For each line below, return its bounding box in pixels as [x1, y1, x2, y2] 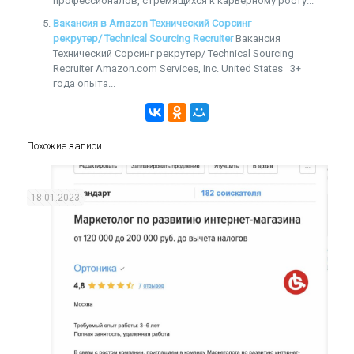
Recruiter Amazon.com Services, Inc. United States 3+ [53, 62, 302, 74]
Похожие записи [26, 140, 102, 152]
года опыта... [53, 77, 116, 89]
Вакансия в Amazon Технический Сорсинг [53, 17, 252, 29]
